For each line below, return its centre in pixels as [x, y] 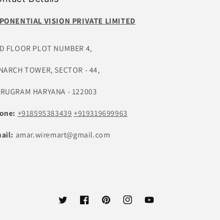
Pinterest [116, 205]
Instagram [139, 205]
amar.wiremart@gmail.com [63, 135]
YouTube [158, 205]
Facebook [95, 205]
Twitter [69, 205]
